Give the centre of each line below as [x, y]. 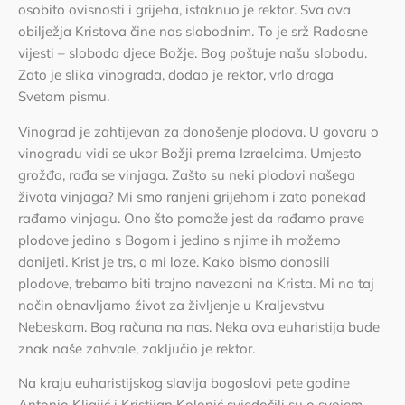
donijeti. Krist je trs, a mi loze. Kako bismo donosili [174, 261]
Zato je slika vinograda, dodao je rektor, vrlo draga [176, 75]
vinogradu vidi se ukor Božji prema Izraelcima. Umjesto [190, 153]
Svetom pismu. [64, 97]
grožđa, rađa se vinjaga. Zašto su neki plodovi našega [187, 174]
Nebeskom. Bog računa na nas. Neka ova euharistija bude [199, 326]
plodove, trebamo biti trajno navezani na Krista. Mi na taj [196, 283]
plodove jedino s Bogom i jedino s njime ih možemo [179, 240]
